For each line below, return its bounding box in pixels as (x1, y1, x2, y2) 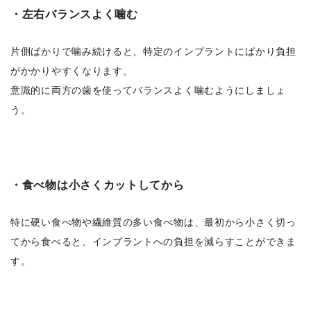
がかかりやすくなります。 (10, 65, 133, 77)
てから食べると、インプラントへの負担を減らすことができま (10, 236, 296, 248)
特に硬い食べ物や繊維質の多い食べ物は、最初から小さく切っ (10, 217, 296, 228)
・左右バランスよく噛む (10, 8, 138, 21)
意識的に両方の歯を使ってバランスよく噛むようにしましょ (10, 85, 286, 96)
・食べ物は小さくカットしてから (10, 178, 185, 192)
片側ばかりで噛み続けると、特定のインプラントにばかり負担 (10, 46, 296, 58)
